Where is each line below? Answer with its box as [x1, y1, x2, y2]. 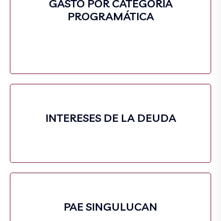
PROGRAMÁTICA [67, 9, 154, 23]
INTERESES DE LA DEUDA [45, 111, 176, 125]
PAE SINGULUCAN [64, 200, 157, 214]
